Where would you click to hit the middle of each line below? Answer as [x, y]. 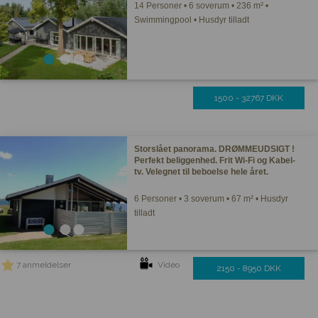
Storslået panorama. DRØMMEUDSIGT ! [215, 149]
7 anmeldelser [44, 265]
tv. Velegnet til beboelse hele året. [202, 172]
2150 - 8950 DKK [249, 268]
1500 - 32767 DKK [249, 98]
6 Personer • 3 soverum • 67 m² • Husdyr [212, 199]
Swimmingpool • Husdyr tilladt [192, 20]
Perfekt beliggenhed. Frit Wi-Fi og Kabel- [215, 160]
